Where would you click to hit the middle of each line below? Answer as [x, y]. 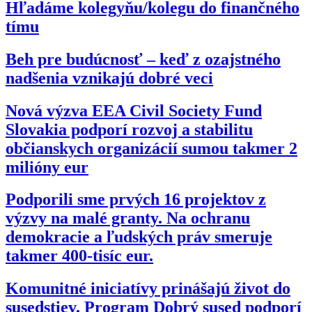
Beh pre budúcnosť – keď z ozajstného [143, 59]
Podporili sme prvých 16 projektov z [136, 200]
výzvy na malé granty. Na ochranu [128, 218]
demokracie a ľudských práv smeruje [139, 237]
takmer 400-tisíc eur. [79, 256]
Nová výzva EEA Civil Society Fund [134, 110]
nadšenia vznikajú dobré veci [109, 78]
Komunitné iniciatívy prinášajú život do [148, 289]
